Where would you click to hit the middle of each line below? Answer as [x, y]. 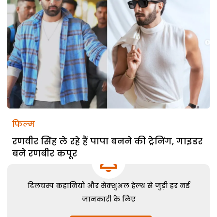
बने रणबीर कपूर [45, 153]
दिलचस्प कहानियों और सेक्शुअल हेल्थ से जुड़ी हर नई [108, 185]
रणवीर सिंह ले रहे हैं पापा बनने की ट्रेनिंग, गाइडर [107, 141]
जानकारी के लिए [108, 199]
